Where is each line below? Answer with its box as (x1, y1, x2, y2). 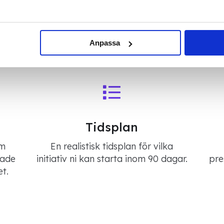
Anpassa (89, 38, 120, 47)
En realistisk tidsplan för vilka (50, 140, 173, 152)
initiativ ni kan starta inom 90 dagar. (36, 153, 187, 165)
